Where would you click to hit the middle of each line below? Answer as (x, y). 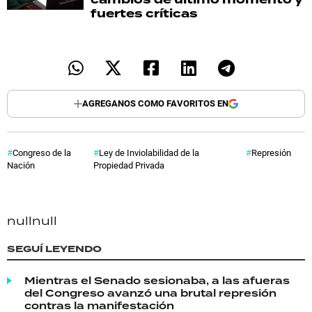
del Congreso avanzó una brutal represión (150, 293)
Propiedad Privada (129, 165)
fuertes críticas (144, 13)
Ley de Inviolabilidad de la (149, 152)
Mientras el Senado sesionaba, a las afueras (157, 280)
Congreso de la (42, 152)
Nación (21, 165)
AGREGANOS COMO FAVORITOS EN (155, 103)
